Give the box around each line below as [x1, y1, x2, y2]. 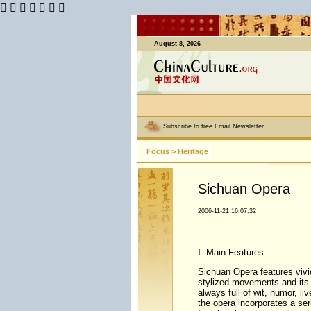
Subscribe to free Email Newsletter [162, 123, 264, 131]
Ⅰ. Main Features [197, 247, 264, 258]
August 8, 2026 [153, 40, 201, 47]
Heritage [177, 147, 208, 155]
